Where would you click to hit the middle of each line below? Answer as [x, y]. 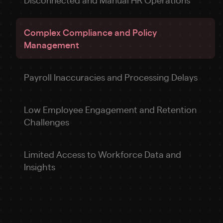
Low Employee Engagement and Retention [110, 109]
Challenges [47, 122]
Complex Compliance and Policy [90, 32]
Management [52, 44]
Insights [40, 167]
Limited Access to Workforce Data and [103, 154]
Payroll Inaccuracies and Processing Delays [111, 77]
